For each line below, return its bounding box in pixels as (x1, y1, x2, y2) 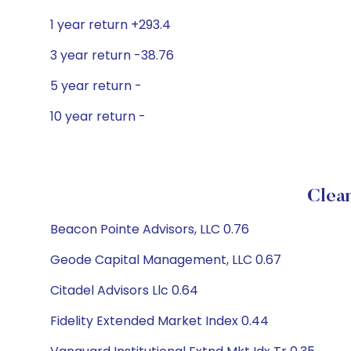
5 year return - (50, 77, 142, 95)
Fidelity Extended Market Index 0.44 (50, 312, 269, 330)
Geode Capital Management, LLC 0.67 (50, 251, 281, 269)
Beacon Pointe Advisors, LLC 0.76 (50, 220, 249, 238)
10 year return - (50, 107, 146, 125)
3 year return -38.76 (50, 46, 174, 64)
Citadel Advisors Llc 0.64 (50, 281, 198, 299)
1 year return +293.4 (50, 16, 171, 34)
